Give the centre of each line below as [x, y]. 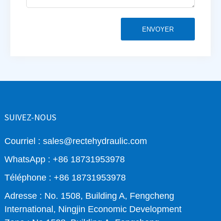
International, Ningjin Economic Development [93, 209]
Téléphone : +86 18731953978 [65, 178]
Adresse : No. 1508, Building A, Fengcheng [90, 196]
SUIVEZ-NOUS [31, 117]
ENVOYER [158, 29]
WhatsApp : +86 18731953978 [65, 160]
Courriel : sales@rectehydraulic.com [76, 141]
